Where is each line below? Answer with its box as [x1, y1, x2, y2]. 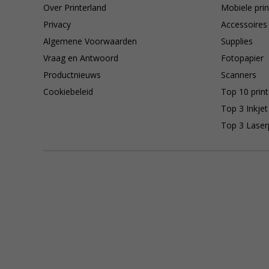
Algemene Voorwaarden [43, 35, 137, 47]
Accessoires [221, 19, 267, 30]
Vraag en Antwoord [43, 52, 118, 64]
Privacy [43, 19, 71, 30]
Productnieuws [43, 69, 101, 80]
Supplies [221, 35, 253, 47]
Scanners [221, 69, 256, 80]
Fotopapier [221, 52, 264, 64]
